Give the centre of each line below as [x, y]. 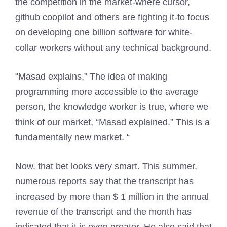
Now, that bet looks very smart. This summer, [106, 166]
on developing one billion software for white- [104, 32]
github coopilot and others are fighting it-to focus [112, 17]
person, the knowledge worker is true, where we [112, 107]
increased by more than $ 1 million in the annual [112, 197]
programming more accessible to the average [107, 92]
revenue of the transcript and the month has [103, 212]
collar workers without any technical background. [113, 48]
